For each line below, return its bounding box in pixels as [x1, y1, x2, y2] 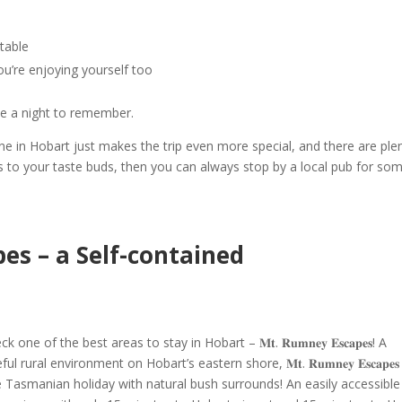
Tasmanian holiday [5, 375, 116, 393]
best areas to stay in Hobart [83, 334, 246, 352]
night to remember [22, 104, 132, 122]
